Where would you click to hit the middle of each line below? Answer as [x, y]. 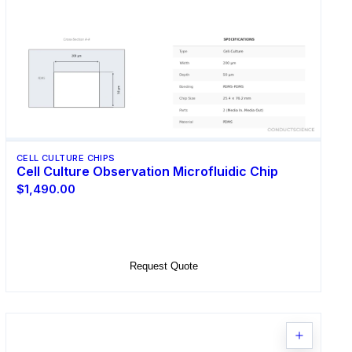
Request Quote [163, 266]
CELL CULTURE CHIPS [66, 158]
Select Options [163, 228]
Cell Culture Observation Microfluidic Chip [147, 171]
